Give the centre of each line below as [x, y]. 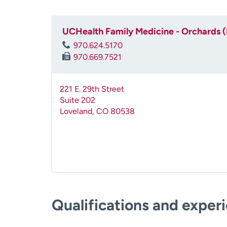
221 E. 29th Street [92, 89]
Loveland [76, 111]
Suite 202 [78, 100]
